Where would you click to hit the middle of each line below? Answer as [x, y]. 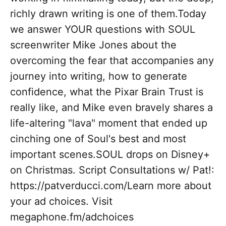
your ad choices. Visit [61, 202]
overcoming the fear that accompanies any [112, 61]
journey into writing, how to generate [99, 76]
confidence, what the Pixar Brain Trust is [107, 92]
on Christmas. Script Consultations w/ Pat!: [112, 170]
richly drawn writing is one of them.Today [108, 14]
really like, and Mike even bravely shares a [111, 108]
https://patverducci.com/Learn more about [111, 186]
